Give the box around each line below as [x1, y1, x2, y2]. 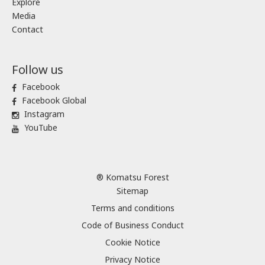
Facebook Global [22, 95, 86, 106]
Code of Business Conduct [81, 219, 184, 231]
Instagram [24, 108, 64, 120]
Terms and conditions [91, 202, 174, 214]
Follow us [12, 62, 63, 78]
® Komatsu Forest [96, 172, 169, 183]
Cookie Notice [105, 237, 160, 248]
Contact [12, 24, 43, 35]
